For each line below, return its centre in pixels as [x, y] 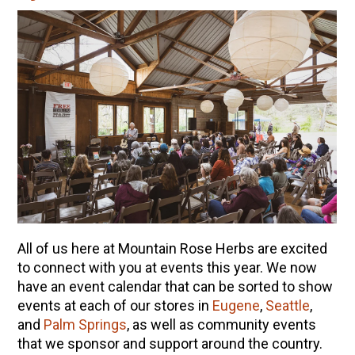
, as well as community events [221, 325]
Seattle [287, 306]
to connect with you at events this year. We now [167, 268]
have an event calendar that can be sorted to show [175, 287]
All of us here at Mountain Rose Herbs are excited [172, 249]
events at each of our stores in [115, 306]
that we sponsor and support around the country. [170, 344]
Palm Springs [85, 325]
